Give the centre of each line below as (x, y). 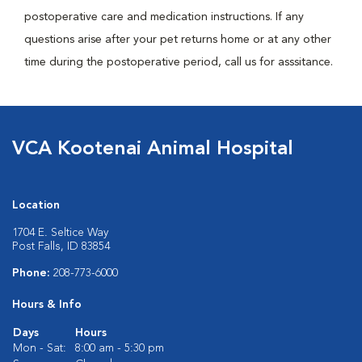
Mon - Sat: (40, 348)
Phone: (33, 273)
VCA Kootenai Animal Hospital (153, 149)
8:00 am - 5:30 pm (120, 348)
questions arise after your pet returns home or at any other (178, 40)
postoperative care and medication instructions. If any (164, 17)
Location (36, 205)
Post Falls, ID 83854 (61, 246)
